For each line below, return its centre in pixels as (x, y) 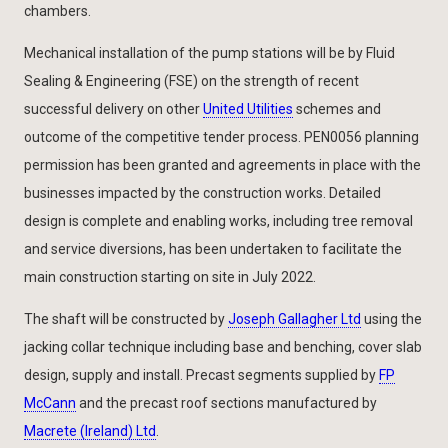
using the (391, 318)
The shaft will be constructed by (126, 318)
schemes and (337, 108)
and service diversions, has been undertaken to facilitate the (213, 248)
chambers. (57, 10)
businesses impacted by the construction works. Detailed (202, 192)
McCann (50, 402)
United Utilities (248, 108)
